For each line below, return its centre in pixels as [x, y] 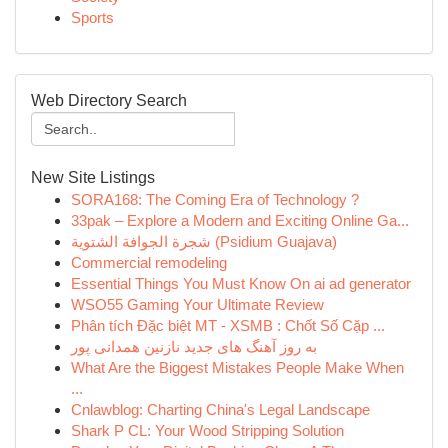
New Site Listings [93, 177]
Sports [92, 17]
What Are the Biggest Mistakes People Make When [237, 367]
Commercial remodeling [149, 262]
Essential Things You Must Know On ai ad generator [241, 283]
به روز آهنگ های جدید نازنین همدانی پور [194, 346]
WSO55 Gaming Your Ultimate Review [197, 304]
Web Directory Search [109, 100]
